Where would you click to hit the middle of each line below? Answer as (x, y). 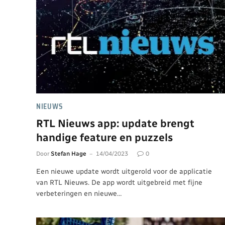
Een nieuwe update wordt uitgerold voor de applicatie (124, 171)
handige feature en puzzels (104, 137)
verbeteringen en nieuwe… (79, 193)
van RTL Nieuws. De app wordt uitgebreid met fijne (119, 182)
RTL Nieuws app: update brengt (115, 123)
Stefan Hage (69, 153)
